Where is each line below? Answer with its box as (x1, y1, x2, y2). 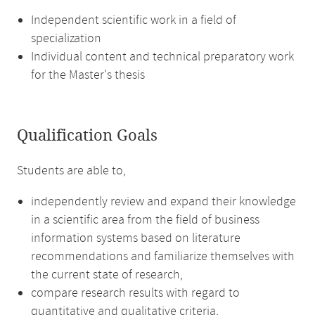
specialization (31, 30, 101, 47)
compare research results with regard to (31, 285, 240, 302)
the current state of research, (31, 266, 183, 283)
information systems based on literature (31, 230, 240, 247)
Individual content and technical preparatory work (31, 49, 294, 65)
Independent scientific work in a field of (31, 12, 236, 29)
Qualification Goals (17, 127, 157, 145)
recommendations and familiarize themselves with (31, 248, 295, 265)
